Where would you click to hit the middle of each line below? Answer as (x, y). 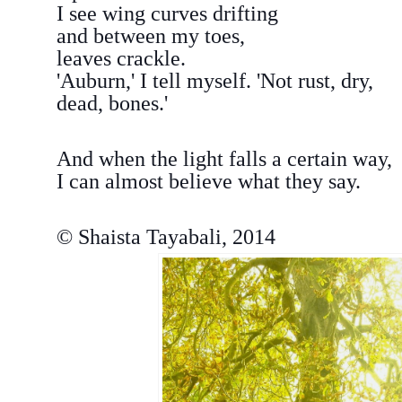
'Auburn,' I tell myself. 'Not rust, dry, (214, 80)
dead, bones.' (112, 102)
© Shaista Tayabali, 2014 (166, 236)
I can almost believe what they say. (208, 180)
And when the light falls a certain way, (224, 158)
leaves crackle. (121, 57)
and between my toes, (150, 35)
